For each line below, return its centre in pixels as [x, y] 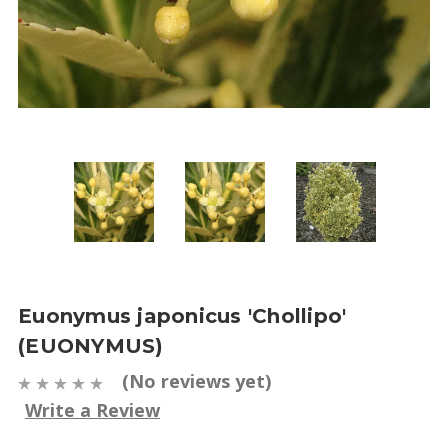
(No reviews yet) [196, 381]
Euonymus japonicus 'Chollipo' [182, 316]
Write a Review [92, 409]
